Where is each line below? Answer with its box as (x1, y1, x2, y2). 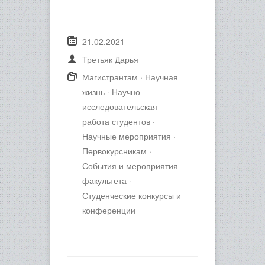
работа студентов (82, 115, 150, 127)
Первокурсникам (82, 144, 147, 157)
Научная (145, 70, 178, 83)
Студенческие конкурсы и (82, 189, 181, 201)
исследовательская (82, 100, 157, 112)
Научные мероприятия (82, 130, 171, 142)
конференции (82, 203, 135, 216)
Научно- (112, 85, 143, 98)
